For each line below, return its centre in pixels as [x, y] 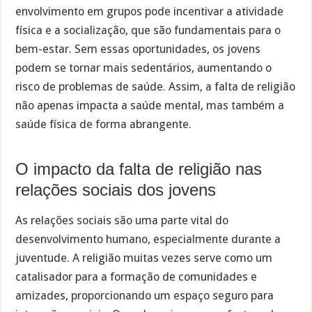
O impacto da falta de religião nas [139, 169]
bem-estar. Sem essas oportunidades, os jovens [138, 49]
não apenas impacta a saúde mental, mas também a [150, 105]
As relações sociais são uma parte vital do [122, 221]
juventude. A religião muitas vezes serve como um [144, 258]
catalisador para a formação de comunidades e [136, 277]
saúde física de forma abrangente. [104, 124]
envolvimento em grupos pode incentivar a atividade [150, 11]
